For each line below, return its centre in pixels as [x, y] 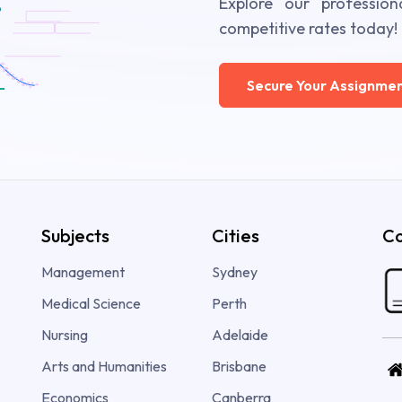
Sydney [235, 272]
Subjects [75, 236]
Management [83, 272]
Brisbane [239, 367]
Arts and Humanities [104, 367]
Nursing [65, 335]
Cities [236, 236]
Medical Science [91, 304]
